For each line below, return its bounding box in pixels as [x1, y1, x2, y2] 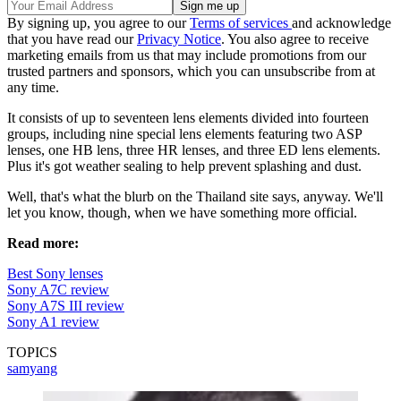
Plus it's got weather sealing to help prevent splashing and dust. [7, 158, 362, 175]
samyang [7, 361, 57, 377]
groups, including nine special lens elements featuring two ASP [7, 126, 362, 142]
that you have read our [7, 31, 137, 47]
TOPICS [7, 345, 57, 361]
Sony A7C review [7, 282, 109, 298]
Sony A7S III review [7, 298, 124, 314]
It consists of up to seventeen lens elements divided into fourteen [7, 110, 369, 126]
